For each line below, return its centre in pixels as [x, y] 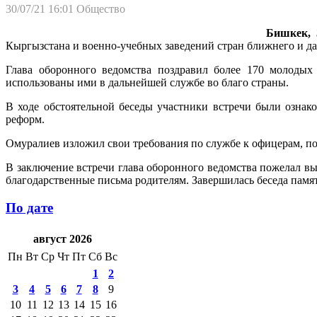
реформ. [25, 119]
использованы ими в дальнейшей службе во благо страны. [147, 82]
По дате [29, 207]
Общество [101, 8]
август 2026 [62, 239]
